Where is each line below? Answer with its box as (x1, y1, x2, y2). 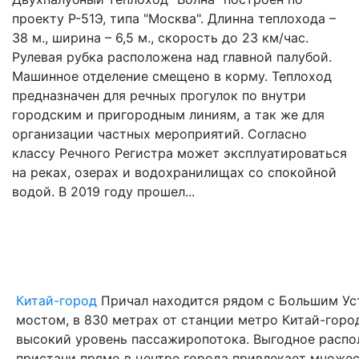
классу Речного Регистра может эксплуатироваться (12, 145, 347, 162)
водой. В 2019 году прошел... (12, 184, 195, 200)
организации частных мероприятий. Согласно (12, 126, 307, 143)
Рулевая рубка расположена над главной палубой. (12, 49, 332, 66)
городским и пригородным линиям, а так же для (12, 107, 325, 123)
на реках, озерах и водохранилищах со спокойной (12, 164, 337, 181)
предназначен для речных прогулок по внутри (12, 87, 306, 104)
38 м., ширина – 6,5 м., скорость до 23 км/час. (12, 30, 309, 46)
